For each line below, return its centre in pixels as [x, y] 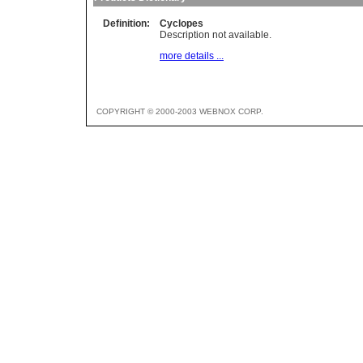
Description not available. [216, 35]
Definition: [126, 24]
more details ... [192, 56]
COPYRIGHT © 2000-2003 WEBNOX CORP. [180, 112]
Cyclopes [181, 24]
